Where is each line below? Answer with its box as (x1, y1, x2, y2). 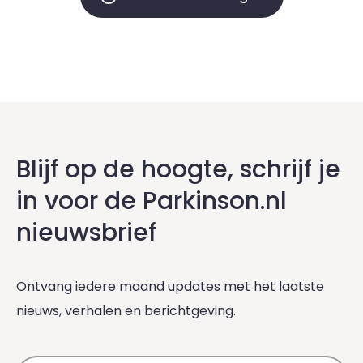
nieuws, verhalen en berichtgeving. (16, 301, 236, 320)
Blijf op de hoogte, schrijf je (16, 152, 340, 186)
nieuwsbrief (16, 216, 156, 250)
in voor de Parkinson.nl (16, 184, 287, 218)
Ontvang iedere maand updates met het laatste (16, 277, 324, 296)
